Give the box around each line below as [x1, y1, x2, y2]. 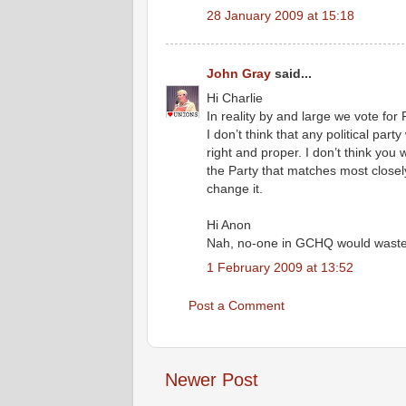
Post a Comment [188, 297, 285, 313]
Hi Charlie [207, 90, 263, 105]
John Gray [207, 65, 271, 81]
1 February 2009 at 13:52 [207, 260, 353, 275]
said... [271, 65, 312, 81]
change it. [207, 180, 263, 196]
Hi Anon [207, 217, 251, 232]
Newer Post [165, 369, 258, 390]
